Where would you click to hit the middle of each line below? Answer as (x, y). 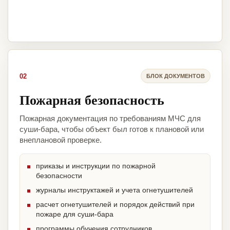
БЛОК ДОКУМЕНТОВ (176, 76)
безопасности (59, 176)
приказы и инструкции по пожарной (96, 166)
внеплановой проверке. (61, 140)
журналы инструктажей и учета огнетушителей (114, 190)
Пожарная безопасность (92, 100)
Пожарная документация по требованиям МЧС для (110, 119)
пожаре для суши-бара (75, 214)
